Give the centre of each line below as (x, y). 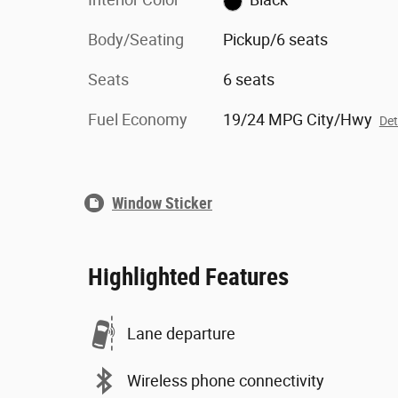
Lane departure (181, 333)
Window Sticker (162, 203)
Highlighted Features (188, 277)
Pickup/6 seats (275, 40)
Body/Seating (136, 40)
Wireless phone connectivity (226, 380)
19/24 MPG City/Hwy (297, 119)
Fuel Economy (138, 119)
